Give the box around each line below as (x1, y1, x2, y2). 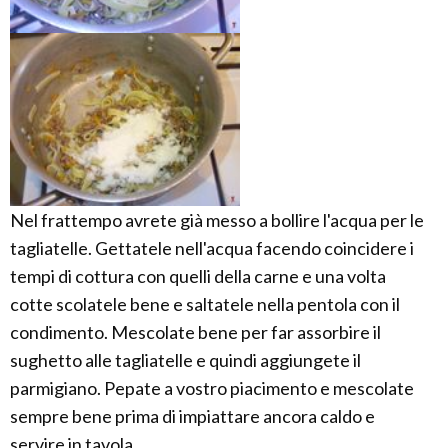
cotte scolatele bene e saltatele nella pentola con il (10, 292, 400, 315)
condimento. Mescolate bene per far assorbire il (10, 320, 381, 343)
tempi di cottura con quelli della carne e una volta (10, 264, 386, 287)
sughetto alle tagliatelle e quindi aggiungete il (10, 348, 361, 371)
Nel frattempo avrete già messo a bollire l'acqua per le (10, 208, 424, 231)
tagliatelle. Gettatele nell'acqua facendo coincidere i (10, 236, 414, 259)
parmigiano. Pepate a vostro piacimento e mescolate (10, 376, 414, 399)
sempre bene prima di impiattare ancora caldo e (10, 404, 375, 427)
